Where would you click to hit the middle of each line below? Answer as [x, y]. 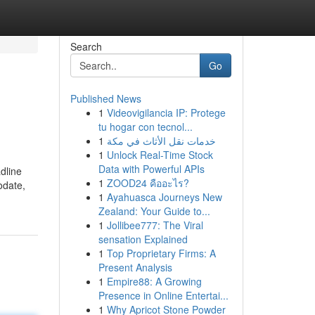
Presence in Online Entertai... [163, 295]
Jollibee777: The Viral [155, 225]
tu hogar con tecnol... [145, 127]
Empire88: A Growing [154, 281]
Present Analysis [135, 267]
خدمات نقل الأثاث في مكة [161, 141]
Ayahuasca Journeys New [164, 197]
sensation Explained [143, 239]
